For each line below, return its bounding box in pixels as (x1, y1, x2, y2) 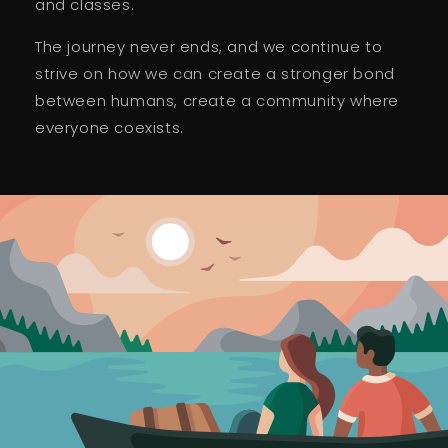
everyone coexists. (35, 117, 184, 138)
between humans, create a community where (35, 90, 400, 111)
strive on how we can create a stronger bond (35, 63, 395, 84)
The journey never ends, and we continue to (35, 36, 383, 57)
